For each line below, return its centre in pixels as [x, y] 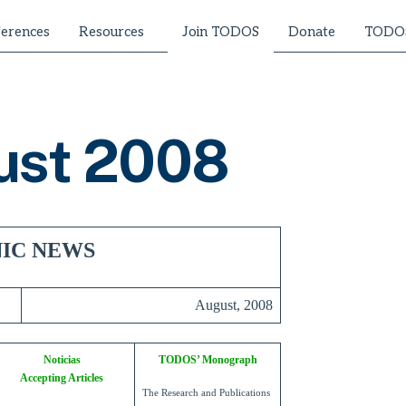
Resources [111, 31]
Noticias [62, 360]
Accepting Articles [62, 378]
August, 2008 [234, 305]
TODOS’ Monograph [208, 360]
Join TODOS [221, 32]
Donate [312, 31]
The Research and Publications [206, 393]
